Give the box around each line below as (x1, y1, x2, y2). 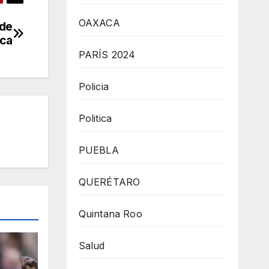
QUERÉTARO (78, 176, 141, 188)
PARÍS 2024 (78, 49, 136, 61)
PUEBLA (78, 144, 119, 156)
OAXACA (78, 17, 120, 29)
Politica (78, 112, 112, 124)
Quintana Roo (78, 208, 142, 220)
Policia (78, 80, 109, 92)
